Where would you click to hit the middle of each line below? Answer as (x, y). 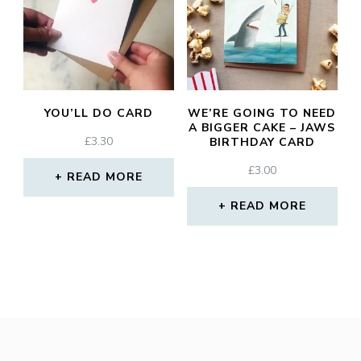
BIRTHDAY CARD (262, 143)
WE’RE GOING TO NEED (262, 114)
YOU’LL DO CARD (99, 114)
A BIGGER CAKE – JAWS (262, 128)
